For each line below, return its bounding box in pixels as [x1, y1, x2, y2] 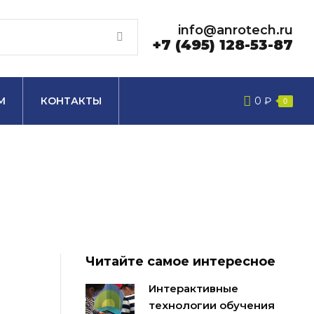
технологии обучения [148, 299, 275, 312]
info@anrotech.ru [178, 22, 293, 38]
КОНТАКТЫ [40, 95, 102, 107]
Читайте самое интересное [85, 254, 275, 269]
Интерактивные [148, 282, 238, 295]
